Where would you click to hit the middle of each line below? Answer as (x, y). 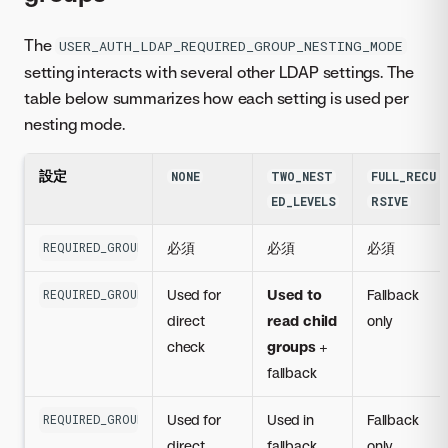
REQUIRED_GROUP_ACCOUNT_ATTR (140, 420)
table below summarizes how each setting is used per (216, 98)
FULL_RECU (403, 177)
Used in (290, 420)
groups (291, 347)
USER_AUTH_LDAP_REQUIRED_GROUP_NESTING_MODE (231, 46)
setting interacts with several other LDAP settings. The (219, 72)
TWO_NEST (301, 177)
